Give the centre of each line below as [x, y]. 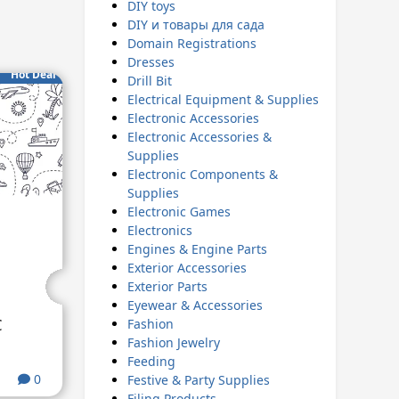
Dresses [151, 62]
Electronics [159, 230]
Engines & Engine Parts [197, 249]
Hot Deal [33, 74]
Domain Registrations [191, 43]
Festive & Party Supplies [198, 380]
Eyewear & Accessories [195, 305]
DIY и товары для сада [195, 24]
